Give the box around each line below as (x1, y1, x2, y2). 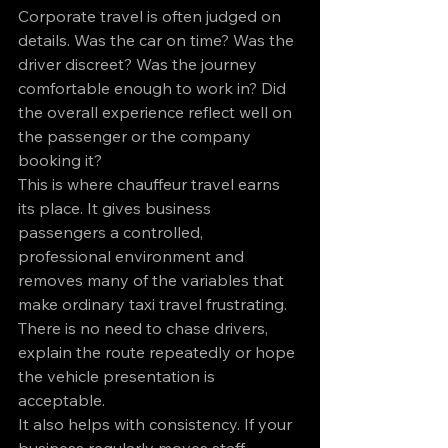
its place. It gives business (18, 198, 215, 218)
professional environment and (18, 246, 248, 266)
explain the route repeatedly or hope (18, 342, 299, 362)
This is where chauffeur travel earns (18, 174, 284, 194)
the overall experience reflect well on (18, 102, 296, 122)
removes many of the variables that (18, 270, 288, 290)
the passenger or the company (18, 126, 255, 146)
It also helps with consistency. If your (18, 414, 296, 434)
